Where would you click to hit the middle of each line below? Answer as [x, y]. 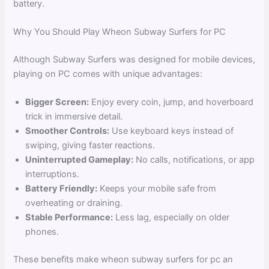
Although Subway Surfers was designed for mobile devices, [134, 59]
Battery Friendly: [62, 189]
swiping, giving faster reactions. [90, 146]
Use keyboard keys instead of [172, 131]
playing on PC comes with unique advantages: [108, 74]
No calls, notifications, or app [194, 160]
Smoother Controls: [68, 131]
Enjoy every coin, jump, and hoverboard [171, 102]
